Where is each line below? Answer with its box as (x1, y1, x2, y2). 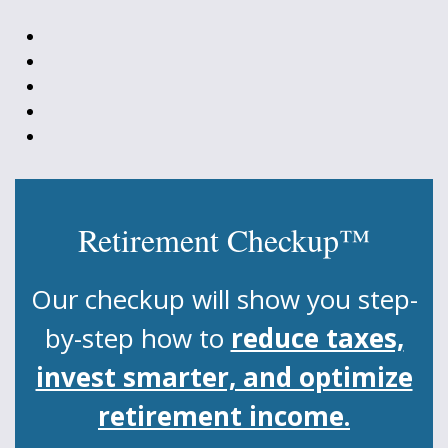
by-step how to (44, 320, 231, 357)
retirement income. (98, 398, 350, 435)
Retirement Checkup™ (78, 218, 370, 262)
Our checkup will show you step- (30, 281, 418, 318)
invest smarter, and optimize (35, 359, 413, 396)
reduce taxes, (230, 320, 404, 357)
